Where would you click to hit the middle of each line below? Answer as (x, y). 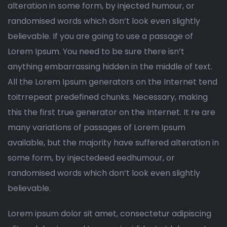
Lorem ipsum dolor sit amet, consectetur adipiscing (109, 213)
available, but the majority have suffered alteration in (113, 142)
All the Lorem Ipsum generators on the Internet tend (112, 82)
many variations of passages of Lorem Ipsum (97, 127)
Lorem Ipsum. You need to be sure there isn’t (96, 51)
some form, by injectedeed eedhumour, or (91, 158)
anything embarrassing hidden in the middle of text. (110, 66)
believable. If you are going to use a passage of (100, 36)
